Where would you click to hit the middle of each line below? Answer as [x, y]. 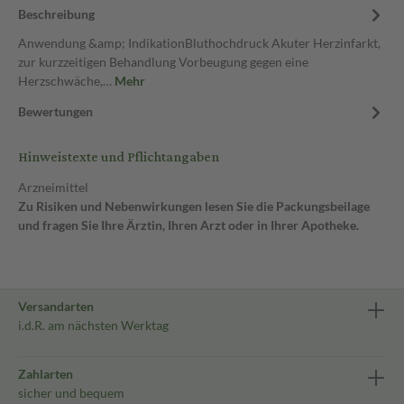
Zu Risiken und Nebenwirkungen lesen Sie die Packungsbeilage [194, 206]
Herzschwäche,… [66, 81]
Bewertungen [55, 111]
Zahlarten [46, 374]
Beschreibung [56, 14]
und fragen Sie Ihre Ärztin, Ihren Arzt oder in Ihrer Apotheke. [188, 225]
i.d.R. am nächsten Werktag [93, 325]
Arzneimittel [53, 187]
